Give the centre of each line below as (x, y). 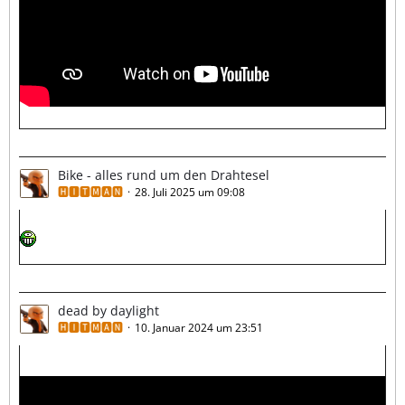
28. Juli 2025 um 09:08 (190, 193)
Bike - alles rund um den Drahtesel (164, 175)
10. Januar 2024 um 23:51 (199, 327)
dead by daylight (108, 310)
